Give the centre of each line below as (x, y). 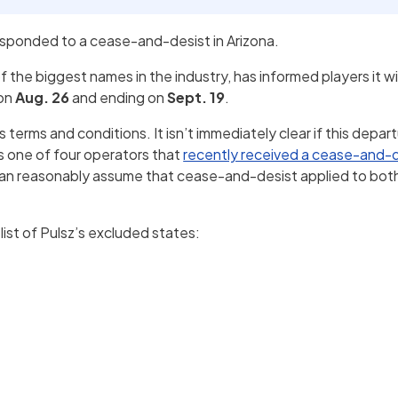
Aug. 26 (43, 98)
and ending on (119, 98)
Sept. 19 (196, 98)
